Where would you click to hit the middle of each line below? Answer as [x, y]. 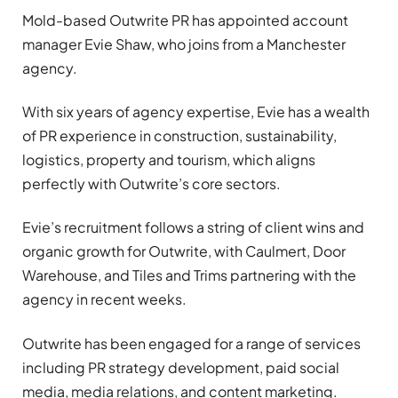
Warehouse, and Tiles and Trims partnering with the [189, 275]
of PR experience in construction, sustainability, [179, 136]
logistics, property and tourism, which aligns [169, 160]
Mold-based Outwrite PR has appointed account [185, 20]
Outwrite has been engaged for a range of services [191, 343]
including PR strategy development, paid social [181, 367]
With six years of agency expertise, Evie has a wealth [196, 112]
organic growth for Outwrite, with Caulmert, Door [184, 251]
